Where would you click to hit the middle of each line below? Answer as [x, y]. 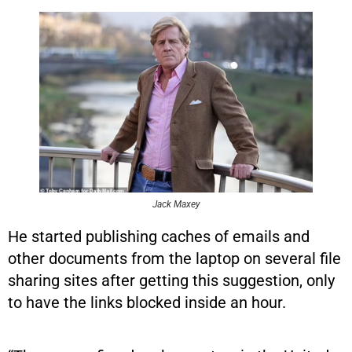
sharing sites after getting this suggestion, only [171, 280]
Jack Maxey [176, 204]
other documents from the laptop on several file [174, 258]
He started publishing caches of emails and [159, 236]
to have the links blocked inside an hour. [147, 302]
